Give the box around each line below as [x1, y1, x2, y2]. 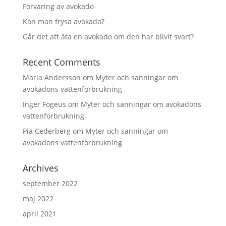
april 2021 [22, 209, 56, 218]
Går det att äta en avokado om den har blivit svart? [22, 32, 194, 41]
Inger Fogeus [22, 99, 66, 109]
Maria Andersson [22, 73, 81, 82]
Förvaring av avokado [22, 2, 94, 11]
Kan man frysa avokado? [22, 17, 104, 26]
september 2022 [22, 179, 78, 188]
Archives [22, 162, 59, 174]
